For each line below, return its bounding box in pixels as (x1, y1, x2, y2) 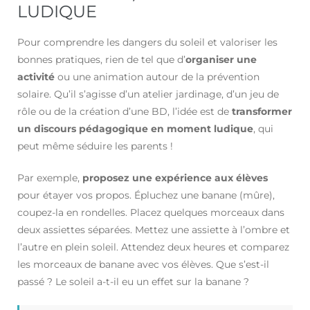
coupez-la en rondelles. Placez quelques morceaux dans (17, 206, 284, 219)
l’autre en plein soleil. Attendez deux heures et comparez (17, 241, 289, 254)
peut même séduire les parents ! (17, 140, 173, 153)
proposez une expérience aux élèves (82, 172, 268, 185)
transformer (232, 105, 292, 118)
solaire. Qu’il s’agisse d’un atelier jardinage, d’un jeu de (17, 88, 279, 101)
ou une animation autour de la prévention (55, 71, 259, 84)
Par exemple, (17, 172, 82, 185)
